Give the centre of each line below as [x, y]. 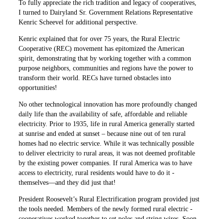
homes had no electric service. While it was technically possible [107, 144]
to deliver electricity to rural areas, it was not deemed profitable [107, 153]
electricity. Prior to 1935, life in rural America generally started [107, 124]
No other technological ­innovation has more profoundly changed [108, 105]
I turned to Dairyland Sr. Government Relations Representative [106, 13]
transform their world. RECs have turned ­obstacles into [95, 78]
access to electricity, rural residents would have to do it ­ [97, 173]
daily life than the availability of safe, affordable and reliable [103, 114]
